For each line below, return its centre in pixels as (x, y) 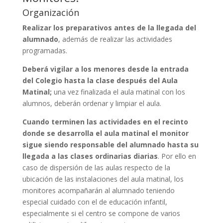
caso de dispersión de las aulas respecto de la (96, 167)
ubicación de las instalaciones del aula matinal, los (103, 179)
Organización (51, 12)
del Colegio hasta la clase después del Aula (100, 80)
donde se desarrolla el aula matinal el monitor (105, 133)
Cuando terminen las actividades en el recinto (105, 121)
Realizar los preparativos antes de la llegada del (109, 27)
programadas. (45, 50)
